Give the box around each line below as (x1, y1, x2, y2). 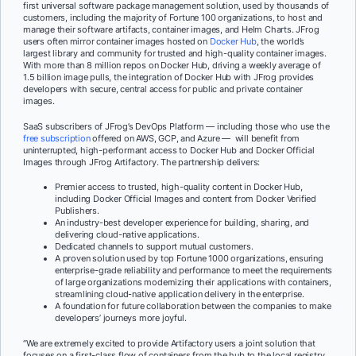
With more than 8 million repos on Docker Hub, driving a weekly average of (23, 59, 321, 71)
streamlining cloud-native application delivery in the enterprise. (55, 288, 304, 300)
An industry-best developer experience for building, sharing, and (55, 217, 310, 229)
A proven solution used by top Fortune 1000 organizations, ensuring (55, 253, 323, 265)
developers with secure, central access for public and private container (23, 83, 303, 95)
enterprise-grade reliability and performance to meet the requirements (55, 265, 333, 277)
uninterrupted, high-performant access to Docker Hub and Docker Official (23, 144, 315, 156)
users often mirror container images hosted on (23, 35, 208, 47)
